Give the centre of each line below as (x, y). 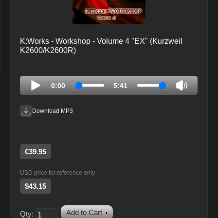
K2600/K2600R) (48, 51)
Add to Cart (84, 213)
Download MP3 (53, 111)
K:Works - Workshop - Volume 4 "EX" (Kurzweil (101, 41)
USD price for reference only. (58, 173)
